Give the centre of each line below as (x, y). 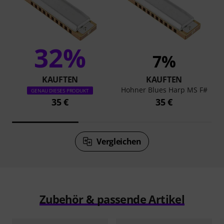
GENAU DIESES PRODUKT (60, 91)
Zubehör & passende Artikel (112, 199)
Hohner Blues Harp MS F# (164, 90)
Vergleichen (119, 142)
